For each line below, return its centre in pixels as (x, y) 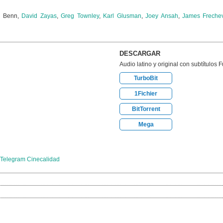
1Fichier (146, 94)
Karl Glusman (122, 16)
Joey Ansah (162, 16)
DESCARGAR (140, 54)
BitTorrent (146, 109)
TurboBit (146, 78)
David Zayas (39, 16)
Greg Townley (80, 16)
